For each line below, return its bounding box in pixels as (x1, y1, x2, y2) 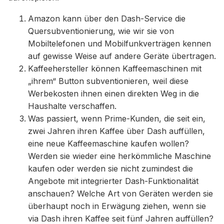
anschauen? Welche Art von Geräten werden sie (28, 188, 213, 199)
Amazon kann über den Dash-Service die (28, 13, 185, 24)
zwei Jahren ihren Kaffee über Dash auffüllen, (28, 126, 205, 136)
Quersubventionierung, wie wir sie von (28, 26, 174, 36)
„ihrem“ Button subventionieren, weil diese (28, 76, 188, 86)
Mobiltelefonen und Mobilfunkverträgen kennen (28, 38, 211, 49)
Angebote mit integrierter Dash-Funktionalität (28, 176, 198, 186)
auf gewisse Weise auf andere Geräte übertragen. (28, 51, 216, 61)
